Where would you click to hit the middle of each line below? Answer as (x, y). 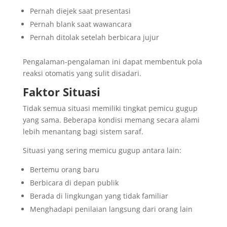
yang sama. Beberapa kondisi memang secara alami (111, 120)
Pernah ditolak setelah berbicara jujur (94, 37)
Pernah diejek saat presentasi (80, 11)
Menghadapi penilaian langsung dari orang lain (111, 209)
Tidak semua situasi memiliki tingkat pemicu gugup (110, 108)
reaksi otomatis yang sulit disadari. (82, 73)
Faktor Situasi (61, 91)
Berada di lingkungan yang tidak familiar (99, 196)
